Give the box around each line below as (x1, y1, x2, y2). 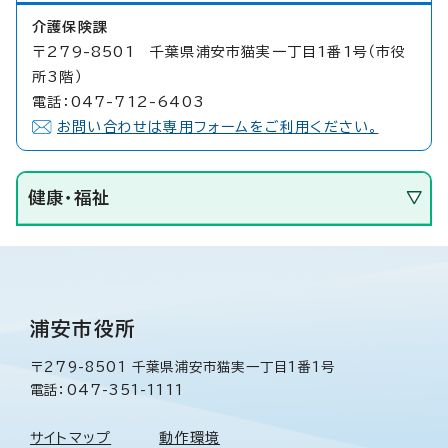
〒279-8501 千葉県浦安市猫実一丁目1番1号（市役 (32, 44, 407, 59)
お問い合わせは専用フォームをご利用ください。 (57, 119, 379, 134)
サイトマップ (30, 430, 112, 445)
